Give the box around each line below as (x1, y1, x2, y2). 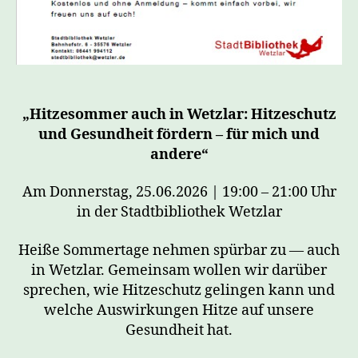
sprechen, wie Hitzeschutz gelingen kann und (23, 280, 335, 300)
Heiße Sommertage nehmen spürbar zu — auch (18, 241, 340, 260)
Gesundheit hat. (125, 320, 233, 340)
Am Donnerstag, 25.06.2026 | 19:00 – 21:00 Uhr (22, 183, 336, 202)
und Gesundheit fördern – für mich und (38, 125, 320, 144)
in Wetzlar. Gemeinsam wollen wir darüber (31, 261, 327, 280)
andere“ (149, 145, 209, 164)
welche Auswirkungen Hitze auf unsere (44, 300, 314, 320)
